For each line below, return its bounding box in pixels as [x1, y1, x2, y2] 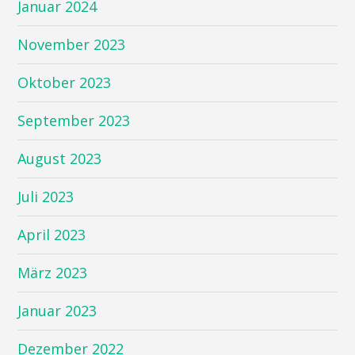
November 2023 [17, 34, 126, 54]
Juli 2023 [17, 186, 74, 206]
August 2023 [17, 148, 102, 168]
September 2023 [17, 110, 131, 130]
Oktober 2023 [17, 72, 112, 92]
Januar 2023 [17, 300, 97, 320]
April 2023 [17, 224, 86, 244]
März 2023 [17, 262, 88, 282]
